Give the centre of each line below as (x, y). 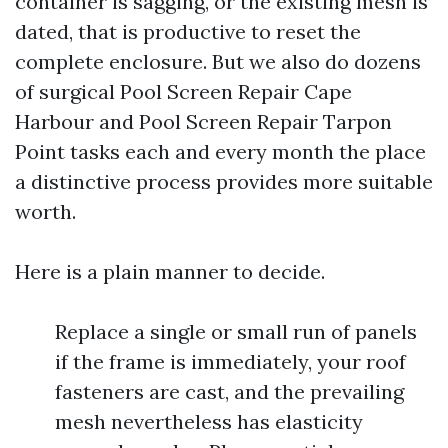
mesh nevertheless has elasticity (209, 421)
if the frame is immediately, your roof (230, 361)
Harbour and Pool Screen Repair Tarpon (203, 121)
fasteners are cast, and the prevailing (229, 391)
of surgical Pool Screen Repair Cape (183, 91)
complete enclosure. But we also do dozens (218, 61)
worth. (45, 211)
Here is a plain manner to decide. (170, 271)
